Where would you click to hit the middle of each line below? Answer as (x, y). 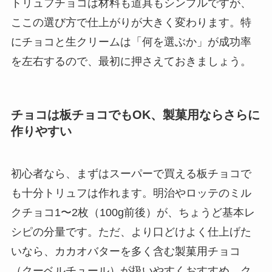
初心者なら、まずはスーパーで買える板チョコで (131, 173)
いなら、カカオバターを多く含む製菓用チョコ (125, 251)
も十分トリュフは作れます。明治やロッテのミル (131, 193)
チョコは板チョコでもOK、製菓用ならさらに (135, 115)
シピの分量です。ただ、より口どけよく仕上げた (131, 232)
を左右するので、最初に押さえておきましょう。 (131, 61)
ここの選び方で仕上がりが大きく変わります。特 (131, 22)
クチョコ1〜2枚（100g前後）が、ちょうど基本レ (133, 212)
